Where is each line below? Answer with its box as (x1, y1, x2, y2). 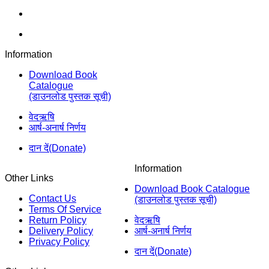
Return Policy (29, 215, 86, 225)
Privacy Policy (29, 237, 89, 247)
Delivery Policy (29, 226, 93, 236)
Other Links (5, 173, 53, 183)
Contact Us (29, 193, 76, 204)
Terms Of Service (29, 204, 101, 214)
